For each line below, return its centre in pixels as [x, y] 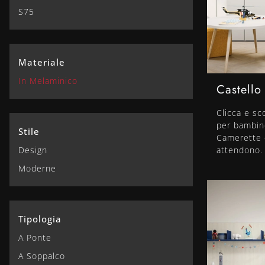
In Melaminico [48, 80]
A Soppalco [42, 256]
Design [33, 150]
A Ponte [35, 237]
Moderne [37, 168]
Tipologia [40, 219]
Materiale [42, 62]
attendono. [240, 150]
